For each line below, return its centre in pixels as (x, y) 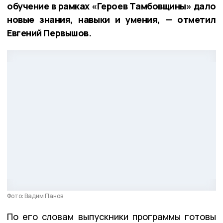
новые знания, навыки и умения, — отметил (111, 20)
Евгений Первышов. (49, 33)
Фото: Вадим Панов (35, 196)
